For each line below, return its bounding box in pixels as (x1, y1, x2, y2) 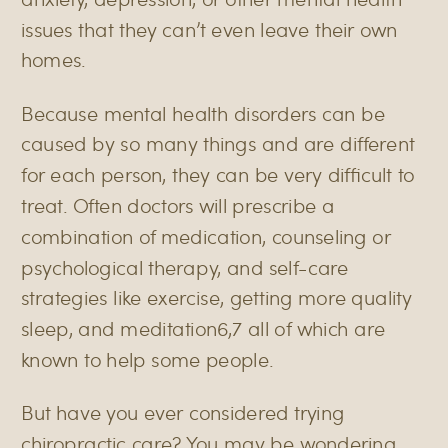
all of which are (242, 314, 385, 342)
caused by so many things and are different (21, 130, 415, 157)
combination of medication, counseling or (21, 222, 391, 250)
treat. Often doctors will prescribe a (21, 191, 335, 219)
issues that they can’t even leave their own (21, 15, 398, 42)
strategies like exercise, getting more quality (21, 284, 412, 311)
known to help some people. (21, 345, 274, 373)
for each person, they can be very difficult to (21, 160, 415, 188)
